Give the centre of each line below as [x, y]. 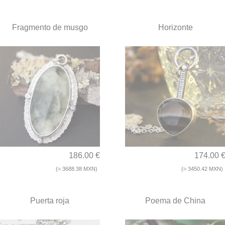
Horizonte [175, 28]
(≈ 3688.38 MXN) [77, 169]
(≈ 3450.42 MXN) [202, 169]
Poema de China [175, 201]
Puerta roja [50, 201]
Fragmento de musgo [50, 28]
